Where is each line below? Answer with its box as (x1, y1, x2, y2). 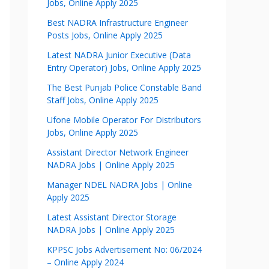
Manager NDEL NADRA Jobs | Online (47, 179, 192, 190)
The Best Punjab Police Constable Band (47, 82, 202, 93)
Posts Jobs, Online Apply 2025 (47, 29, 163, 41)
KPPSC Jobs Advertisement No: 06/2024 (47, 244, 202, 255)
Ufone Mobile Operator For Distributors (47, 114, 201, 125)
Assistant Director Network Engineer (47, 147, 189, 158)
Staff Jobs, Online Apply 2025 (47, 94, 159, 106)
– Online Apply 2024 (47, 256, 124, 268)
